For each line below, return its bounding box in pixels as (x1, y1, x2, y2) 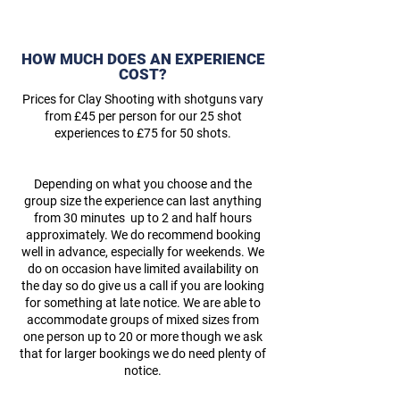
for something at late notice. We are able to (25, 296, 261, 310)
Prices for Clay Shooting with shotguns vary (22, 92, 263, 106)
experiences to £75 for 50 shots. (54, 126, 231, 140)
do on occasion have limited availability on (27, 262, 259, 276)
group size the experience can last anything (24, 194, 262, 208)
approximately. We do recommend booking (25, 228, 261, 242)
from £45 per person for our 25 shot (44, 109, 242, 123)
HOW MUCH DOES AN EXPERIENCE (21, 50, 265, 68)
